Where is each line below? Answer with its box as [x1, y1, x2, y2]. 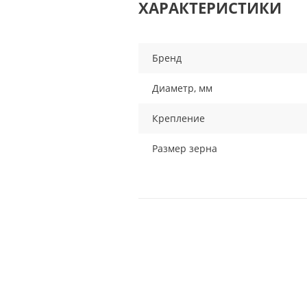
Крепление [152, 112, 205, 125]
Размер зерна [152, 142, 217, 155]
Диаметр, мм [152, 82, 212, 95]
